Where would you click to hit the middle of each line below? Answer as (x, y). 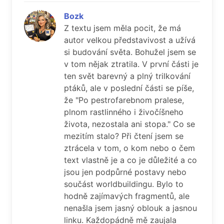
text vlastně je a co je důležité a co (130, 160)
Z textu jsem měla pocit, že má (122, 28)
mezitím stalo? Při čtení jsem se (124, 136)
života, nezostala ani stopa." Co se (129, 124)
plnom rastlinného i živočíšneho (124, 112)
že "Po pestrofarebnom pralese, (124, 100)
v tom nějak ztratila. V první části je (131, 64)
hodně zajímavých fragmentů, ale (127, 196)
